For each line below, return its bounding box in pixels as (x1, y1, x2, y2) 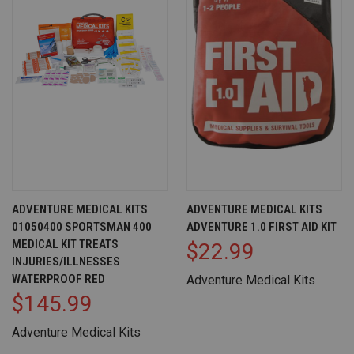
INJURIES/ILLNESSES (12, 254, 120, 269)
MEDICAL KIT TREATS (12, 236, 119, 251)
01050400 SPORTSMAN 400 (12, 219, 152, 234)
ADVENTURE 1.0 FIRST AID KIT (186, 219, 337, 234)
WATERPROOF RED (12, 271, 105, 286)
